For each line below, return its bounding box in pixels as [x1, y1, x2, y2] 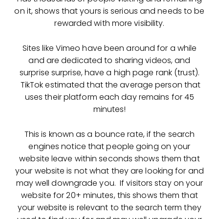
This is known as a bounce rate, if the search [24, 128, 195, 140]
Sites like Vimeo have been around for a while [22, 42, 197, 54]
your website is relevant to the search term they [18, 201, 201, 213]
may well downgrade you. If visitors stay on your [16, 177, 203, 189]
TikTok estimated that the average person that [18, 79, 201, 90]
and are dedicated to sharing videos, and [28, 54, 191, 66]
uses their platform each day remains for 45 [24, 91, 195, 103]
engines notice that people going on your [28, 140, 191, 152]
